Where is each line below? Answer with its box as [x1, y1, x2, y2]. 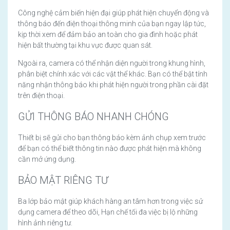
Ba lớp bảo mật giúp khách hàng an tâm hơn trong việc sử [18, 197, 203, 206]
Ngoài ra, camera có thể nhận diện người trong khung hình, [18, 59, 205, 68]
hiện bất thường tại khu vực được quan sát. [18, 41, 152, 50]
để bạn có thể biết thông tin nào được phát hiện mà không [18, 144, 201, 153]
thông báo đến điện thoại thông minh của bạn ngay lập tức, [18, 20, 206, 28]
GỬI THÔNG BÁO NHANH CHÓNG [18, 110, 169, 123]
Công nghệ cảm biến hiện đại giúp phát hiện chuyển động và [18, 9, 209, 17]
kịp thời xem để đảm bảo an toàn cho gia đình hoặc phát [18, 30, 198, 39]
